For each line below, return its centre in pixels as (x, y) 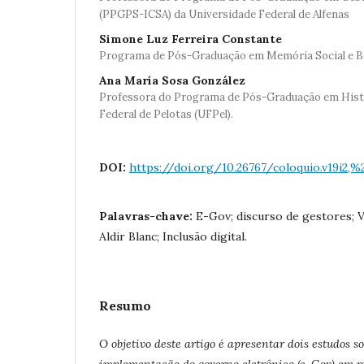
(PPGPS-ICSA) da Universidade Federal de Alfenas (224, 14)
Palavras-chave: (147, 216)
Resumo (125, 305)
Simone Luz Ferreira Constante (191, 39)
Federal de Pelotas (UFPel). (166, 114)
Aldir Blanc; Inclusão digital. (173, 236)
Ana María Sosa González (172, 80)
